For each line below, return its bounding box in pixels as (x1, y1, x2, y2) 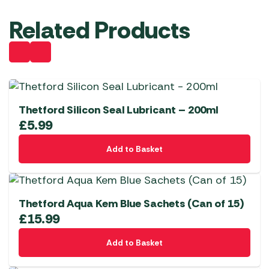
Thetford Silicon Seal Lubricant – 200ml (19, 103, 218, 118)
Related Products (9, 14, 190, 46)
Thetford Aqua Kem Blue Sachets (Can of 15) (19, 196, 244, 211)
